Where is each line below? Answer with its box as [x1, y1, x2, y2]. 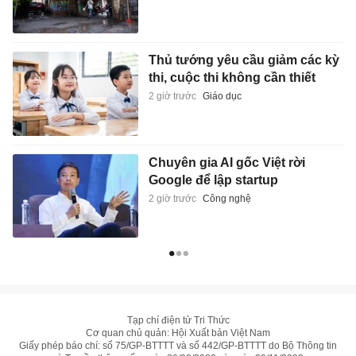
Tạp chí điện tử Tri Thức [126, 315, 230, 327]
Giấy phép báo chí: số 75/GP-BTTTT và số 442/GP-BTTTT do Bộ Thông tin [19, 340, 337, 352]
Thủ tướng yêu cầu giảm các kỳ [148, 53, 339, 68]
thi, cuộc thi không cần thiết [148, 71, 315, 85]
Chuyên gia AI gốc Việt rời [148, 156, 305, 170]
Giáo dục [202, 91, 242, 103]
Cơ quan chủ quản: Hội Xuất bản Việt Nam [86, 327, 270, 339]
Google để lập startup [148, 173, 278, 188]
